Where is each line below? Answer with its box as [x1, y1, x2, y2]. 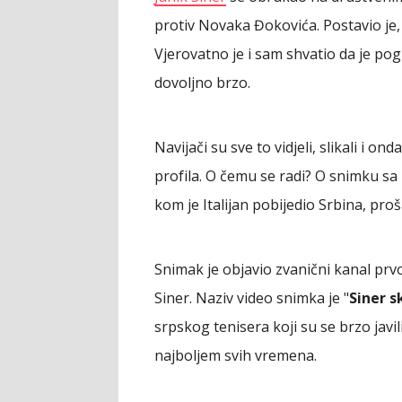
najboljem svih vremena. [154, 345, 317, 365]
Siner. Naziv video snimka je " [154, 287, 349, 308]
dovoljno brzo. [154, 72, 250, 92]
